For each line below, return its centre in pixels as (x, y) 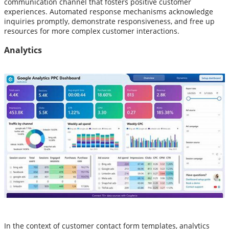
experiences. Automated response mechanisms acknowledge (109, 12)
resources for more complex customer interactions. (92, 31)
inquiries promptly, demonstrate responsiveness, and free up (109, 21)
